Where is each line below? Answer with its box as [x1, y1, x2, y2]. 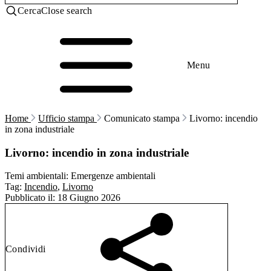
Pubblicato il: [5, 192, 55, 203]
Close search [41, 5, 93, 16]
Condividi [5, 244, 46, 255]
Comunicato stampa [104, 113, 180, 123]
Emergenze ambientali [71, 171, 155, 181]
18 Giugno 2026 [57, 192, 120, 203]
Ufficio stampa [38, 113, 97, 123]
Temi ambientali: [5, 171, 68, 181]
